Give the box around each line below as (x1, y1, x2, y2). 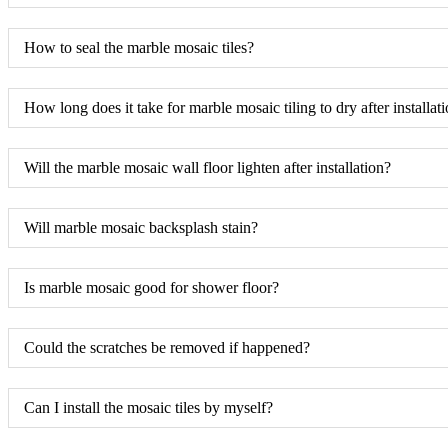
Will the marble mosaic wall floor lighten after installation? (24, 158, 391, 176)
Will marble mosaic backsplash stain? (24, 218, 258, 236)
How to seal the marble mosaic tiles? (24, 38, 254, 56)
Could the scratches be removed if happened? (24, 338, 310, 356)
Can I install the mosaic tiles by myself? (24, 398, 273, 416)
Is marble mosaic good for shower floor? (24, 278, 279, 296)
